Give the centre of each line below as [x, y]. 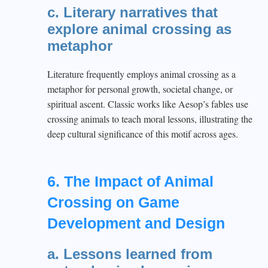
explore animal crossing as [139, 29]
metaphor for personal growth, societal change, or [140, 89]
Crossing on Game [113, 202]
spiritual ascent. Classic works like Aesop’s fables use [148, 104]
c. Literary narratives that [133, 12]
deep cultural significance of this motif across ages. [143, 134]
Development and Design [136, 223]
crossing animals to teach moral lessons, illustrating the [150, 119]
